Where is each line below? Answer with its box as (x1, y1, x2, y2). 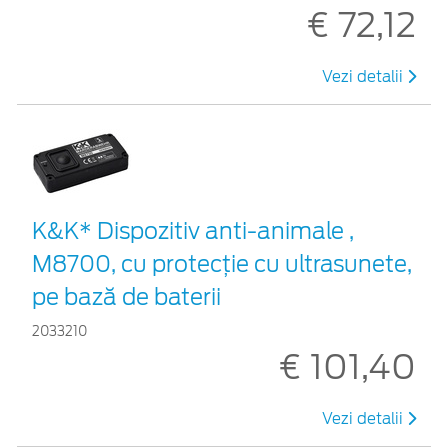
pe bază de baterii (32, 283, 221, 310)
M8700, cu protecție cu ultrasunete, (32, 250, 412, 277)
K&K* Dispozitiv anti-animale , (32, 217, 354, 244)
